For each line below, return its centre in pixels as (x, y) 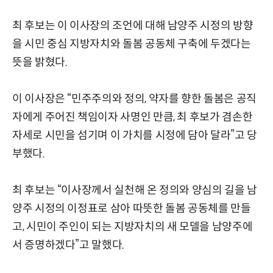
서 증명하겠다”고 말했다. (68, 245)
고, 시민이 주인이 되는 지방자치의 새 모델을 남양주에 (133, 226)
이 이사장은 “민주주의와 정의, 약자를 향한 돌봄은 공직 (134, 98)
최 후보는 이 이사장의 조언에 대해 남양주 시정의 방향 (133, 25)
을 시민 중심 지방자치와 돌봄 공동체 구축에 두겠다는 (132, 44)
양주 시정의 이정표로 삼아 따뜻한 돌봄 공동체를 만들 (132, 208)
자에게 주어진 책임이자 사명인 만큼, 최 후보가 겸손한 (133, 117)
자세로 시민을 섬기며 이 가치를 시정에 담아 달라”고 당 (135, 135)
